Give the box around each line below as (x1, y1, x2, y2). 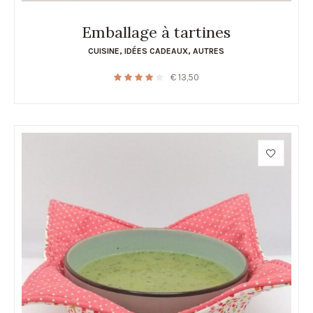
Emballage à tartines (82, 22, 231, 43)
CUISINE (88, 46, 120, 57)
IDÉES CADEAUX (124, 46, 189, 57)
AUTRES (193, 46, 225, 57)
